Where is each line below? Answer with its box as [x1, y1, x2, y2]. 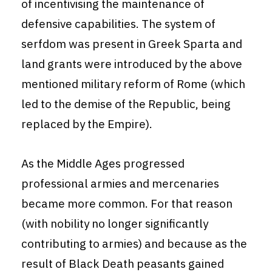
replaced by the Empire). [21, 117, 152, 132]
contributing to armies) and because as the [21, 236, 247, 251]
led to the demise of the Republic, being [21, 97, 231, 112]
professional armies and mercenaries [21, 176, 219, 191]
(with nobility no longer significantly [21, 216, 208, 231]
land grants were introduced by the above [21, 56, 242, 72]
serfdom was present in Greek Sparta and [21, 36, 242, 52]
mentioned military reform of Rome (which [21, 76, 245, 92]
